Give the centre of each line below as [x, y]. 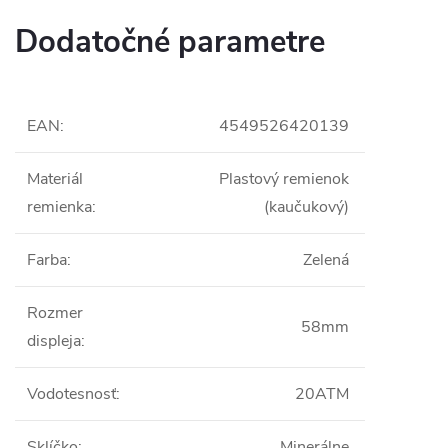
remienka [59, 206]
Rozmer [55, 312]
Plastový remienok [284, 178]
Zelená [326, 259]
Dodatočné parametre [170, 41]
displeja [54, 340]
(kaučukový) [306, 206]
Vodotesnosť [71, 393]
